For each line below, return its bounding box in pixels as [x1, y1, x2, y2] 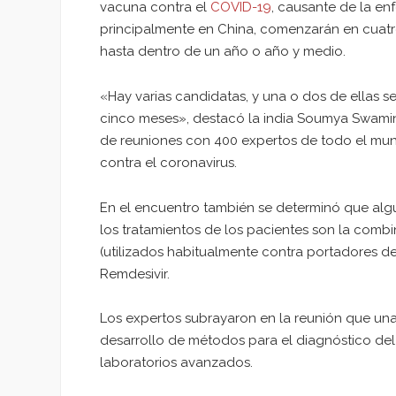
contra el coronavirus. [100, 154, 237, 171]
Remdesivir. [100, 265, 170, 282]
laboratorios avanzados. [100, 354, 253, 371]
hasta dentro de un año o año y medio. [100, 43, 346, 60]
